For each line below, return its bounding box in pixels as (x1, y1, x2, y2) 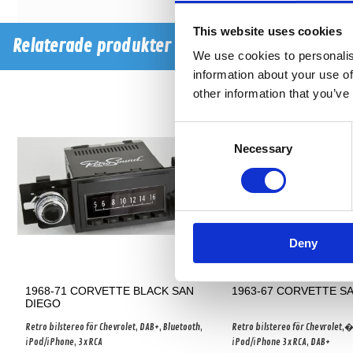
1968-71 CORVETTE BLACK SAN (25, 284, 194, 297)
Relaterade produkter (13, 35, 171, 58)
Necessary (234, 142, 292, 156)
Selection (174, 142, 222, 156)
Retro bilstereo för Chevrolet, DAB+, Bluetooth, (25, 321, 203, 333)
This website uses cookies (192, 24, 342, 38)
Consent (174, 123, 218, 137)
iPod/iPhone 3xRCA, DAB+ (232, 336, 330, 348)
